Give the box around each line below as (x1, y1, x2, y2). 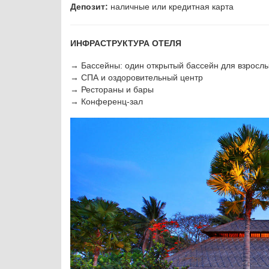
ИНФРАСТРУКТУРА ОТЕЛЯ (70, 38, 181, 48)
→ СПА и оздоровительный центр (70, 72, 205, 82)
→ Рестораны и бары (70, 84, 154, 94)
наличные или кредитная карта (110, 1, 234, 11)
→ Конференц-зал (70, 96, 143, 106)
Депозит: (70, 1, 110, 11)
